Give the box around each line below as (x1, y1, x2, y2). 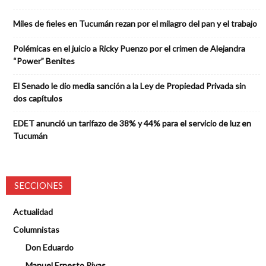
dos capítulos (13, 93, 62, 104)
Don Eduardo (26, 242, 74, 253)
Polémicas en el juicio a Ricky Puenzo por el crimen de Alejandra (13, 43, 245, 54)
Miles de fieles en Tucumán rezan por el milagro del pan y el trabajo (13, 18, 257, 29)
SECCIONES (14, 180, 63, 191)
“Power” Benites (13, 56, 75, 66)
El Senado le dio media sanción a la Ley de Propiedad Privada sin (13, 81, 246, 91)
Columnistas (13, 224, 59, 235)
